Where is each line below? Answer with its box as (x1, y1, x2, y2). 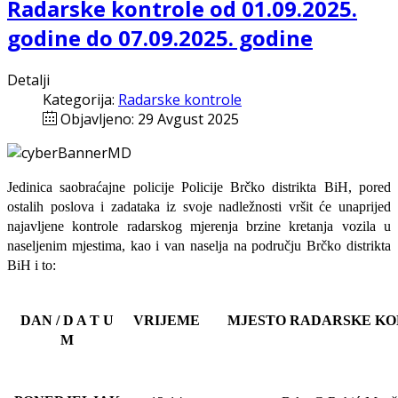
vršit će (288, 199, 332, 215)
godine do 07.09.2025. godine (7, 23, 313, 53)
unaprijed (338, 199, 392, 215)
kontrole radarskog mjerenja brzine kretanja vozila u (64, 219, 391, 235)
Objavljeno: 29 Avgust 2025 (60, 109, 239, 130)
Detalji (7, 70, 50, 91)
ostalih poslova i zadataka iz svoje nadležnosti (7, 199, 289, 215)
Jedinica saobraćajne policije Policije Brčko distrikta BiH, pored (7, 179, 391, 195)
